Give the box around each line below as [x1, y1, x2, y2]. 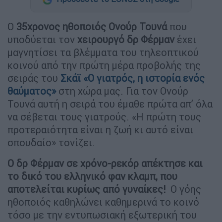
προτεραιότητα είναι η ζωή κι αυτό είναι [7, 123, 193, 136]
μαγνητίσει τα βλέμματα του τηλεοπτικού [7, 46, 199, 58]
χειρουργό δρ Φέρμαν [77, 33, 174, 46]
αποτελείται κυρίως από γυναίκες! [7, 182, 170, 195]
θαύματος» [7, 84, 56, 97]
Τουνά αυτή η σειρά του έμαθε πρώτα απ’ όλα [7, 97, 213, 110]
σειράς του [7, 71, 60, 84]
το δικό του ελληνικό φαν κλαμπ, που [7, 169, 177, 182]
